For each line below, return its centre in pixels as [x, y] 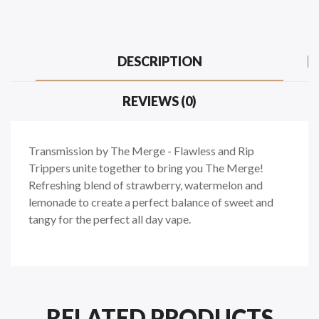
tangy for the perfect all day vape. [110, 219]
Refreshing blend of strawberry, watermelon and [146, 184]
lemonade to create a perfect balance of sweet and [151, 202]
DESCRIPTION [159, 61]
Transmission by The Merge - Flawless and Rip [141, 150]
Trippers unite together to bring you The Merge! [146, 167]
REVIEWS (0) [159, 101]
